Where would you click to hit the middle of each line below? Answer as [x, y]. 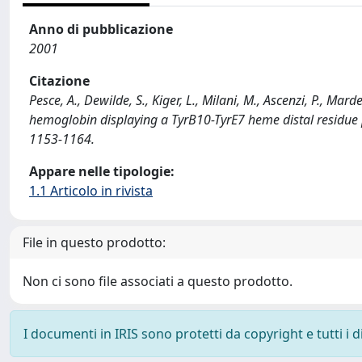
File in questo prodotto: [94, 242]
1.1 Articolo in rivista [91, 191]
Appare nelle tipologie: [102, 171]
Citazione [59, 81]
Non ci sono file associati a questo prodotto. [158, 281]
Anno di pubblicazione [101, 29]
